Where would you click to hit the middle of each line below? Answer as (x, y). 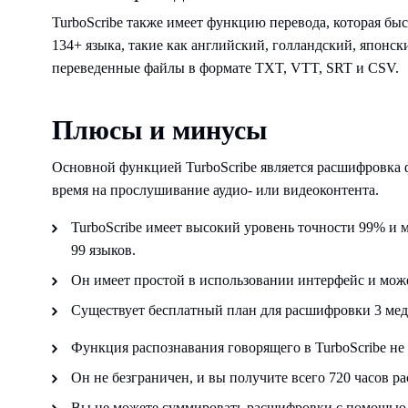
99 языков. (103, 250)
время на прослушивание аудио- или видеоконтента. (215, 189)
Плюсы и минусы (159, 129)
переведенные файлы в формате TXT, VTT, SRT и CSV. (225, 67)
